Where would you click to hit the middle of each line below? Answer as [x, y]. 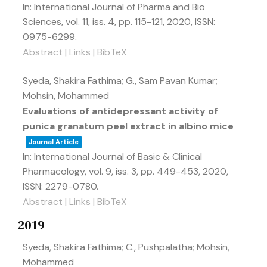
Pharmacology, [56, 171]
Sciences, [44, 22]
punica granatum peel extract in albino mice [128, 126]
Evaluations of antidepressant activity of [120, 111]
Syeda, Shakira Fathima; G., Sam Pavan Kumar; [120, 81]
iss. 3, [128, 171]
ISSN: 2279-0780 [60, 186]
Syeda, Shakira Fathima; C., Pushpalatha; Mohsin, [126, 247]
